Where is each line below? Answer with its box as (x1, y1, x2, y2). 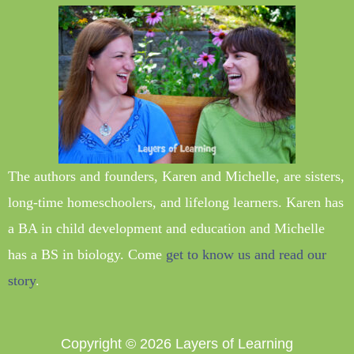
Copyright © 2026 (61, 335, 175, 352)
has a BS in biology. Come (8, 246, 166, 262)
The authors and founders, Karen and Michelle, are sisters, (8, 168, 345, 184)
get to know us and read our (166, 246, 326, 262)
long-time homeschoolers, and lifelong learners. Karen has (8, 194, 344, 210)
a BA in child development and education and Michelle (8, 220, 325, 236)
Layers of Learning (175, 335, 293, 352)
